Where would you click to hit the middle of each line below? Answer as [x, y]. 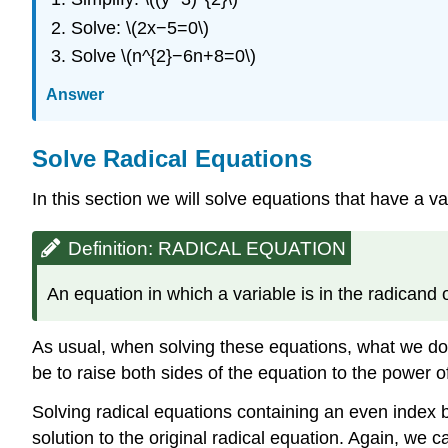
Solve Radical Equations [172, 159]
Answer [75, 95]
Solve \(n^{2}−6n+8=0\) [163, 55]
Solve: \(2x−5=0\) [139, 27]
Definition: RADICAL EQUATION [207, 249]
